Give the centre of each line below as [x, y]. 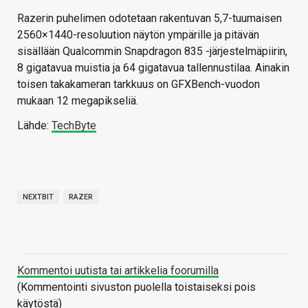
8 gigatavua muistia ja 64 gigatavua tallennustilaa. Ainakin [153, 67]
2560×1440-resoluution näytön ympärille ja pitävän [138, 34]
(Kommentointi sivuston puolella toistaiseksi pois [136, 287]
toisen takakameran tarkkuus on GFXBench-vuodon [139, 84]
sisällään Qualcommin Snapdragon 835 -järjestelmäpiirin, [152, 51]
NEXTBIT [38, 197]
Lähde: [34, 125]
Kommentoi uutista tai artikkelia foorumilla [118, 270]
